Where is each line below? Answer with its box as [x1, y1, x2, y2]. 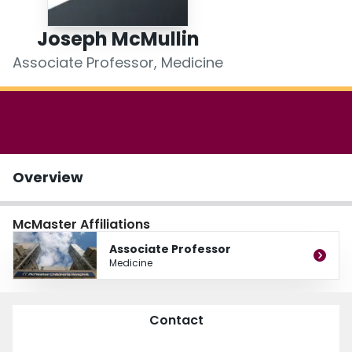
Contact [148, 311, 203, 330]
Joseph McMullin [36, 26, 200, 53]
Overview [13, 167, 83, 188]
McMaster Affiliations [13, 215, 150, 234]
